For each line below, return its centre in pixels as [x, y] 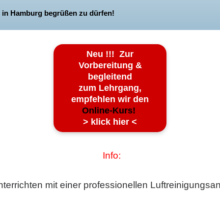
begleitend [110, 77]
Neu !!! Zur [110, 54]
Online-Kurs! [110, 111]
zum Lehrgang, [110, 88]
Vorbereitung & [110, 66]
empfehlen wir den [110, 99]
